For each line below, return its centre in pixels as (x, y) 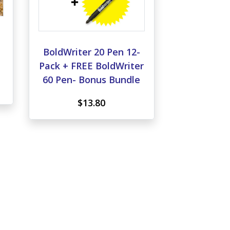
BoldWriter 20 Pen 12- (91, 52)
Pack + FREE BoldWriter (92, 66)
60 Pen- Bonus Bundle (92, 80)
